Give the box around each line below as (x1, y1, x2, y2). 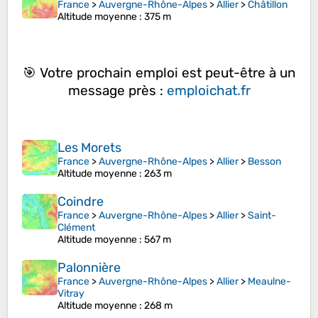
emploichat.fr (166, 82, 251, 99)
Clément (57, 221, 95, 234)
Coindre (57, 194, 104, 210)
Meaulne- (248, 275, 291, 288)
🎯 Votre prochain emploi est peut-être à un (22, 64, 296, 81)
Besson (248, 155, 281, 168)
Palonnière (57, 260, 121, 276)
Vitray (57, 287, 84, 300)
